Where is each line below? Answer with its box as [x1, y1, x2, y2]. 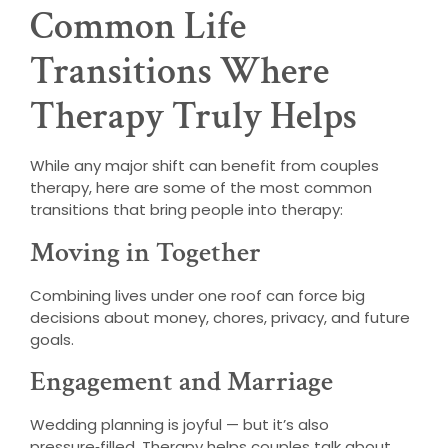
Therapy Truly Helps [30, 92, 357, 142]
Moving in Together [30, 233, 261, 271]
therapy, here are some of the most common [30, 177, 372, 199]
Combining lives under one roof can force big [30, 284, 365, 306]
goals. [30, 328, 74, 350]
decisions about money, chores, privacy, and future [30, 306, 410, 328]
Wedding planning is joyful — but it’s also [30, 413, 329, 435]
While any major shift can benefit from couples [30, 155, 379, 177]
